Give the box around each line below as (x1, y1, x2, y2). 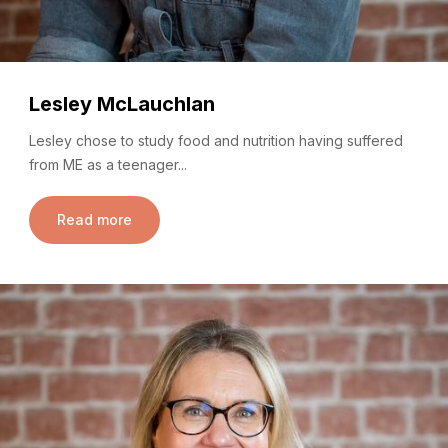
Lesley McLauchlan (29, 91, 215, 116)
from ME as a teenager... (29, 156, 187, 174)
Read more (57, 211, 132, 229)
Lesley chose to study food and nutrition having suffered (29, 132, 403, 150)
